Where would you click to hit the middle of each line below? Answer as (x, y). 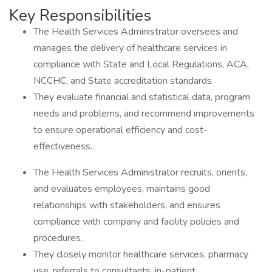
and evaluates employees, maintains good (122, 189)
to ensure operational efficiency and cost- (121, 130)
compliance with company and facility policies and (136, 222)
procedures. (58, 238)
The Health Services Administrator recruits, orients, (140, 172)
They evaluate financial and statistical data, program (142, 97)
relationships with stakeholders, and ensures (127, 205)
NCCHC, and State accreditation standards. (124, 81)
